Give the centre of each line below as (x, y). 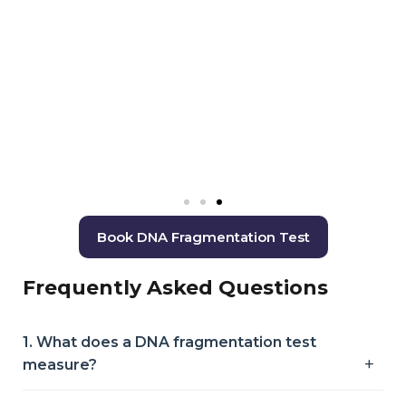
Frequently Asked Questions (175, 287)
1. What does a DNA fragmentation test (169, 342)
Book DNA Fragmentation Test (203, 237)
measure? (60, 364)
